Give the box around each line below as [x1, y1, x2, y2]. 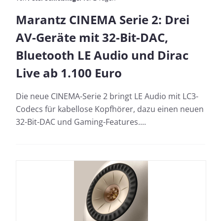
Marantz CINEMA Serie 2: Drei [16, 11, 189, 28]
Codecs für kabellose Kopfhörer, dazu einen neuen [16, 103, 204, 114]
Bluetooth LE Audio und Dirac [16, 46, 188, 63]
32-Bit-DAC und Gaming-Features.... [16, 116, 146, 127]
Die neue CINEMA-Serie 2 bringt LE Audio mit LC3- [16, 90, 198, 102]
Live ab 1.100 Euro [16, 64, 122, 81]
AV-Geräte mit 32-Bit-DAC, [16, 29, 168, 45]
